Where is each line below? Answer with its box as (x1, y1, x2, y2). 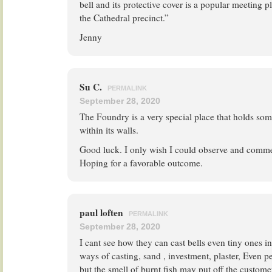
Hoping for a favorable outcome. (80, 157, 203, 169)
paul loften (80, 206, 126, 219)
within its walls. (80, 124, 138, 136)
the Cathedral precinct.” (80, 12, 169, 24)
